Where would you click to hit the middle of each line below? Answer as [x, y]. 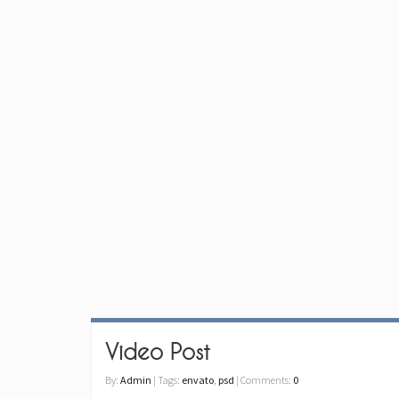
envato [198, 380]
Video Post [158, 352]
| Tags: [167, 380]
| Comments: [264, 380]
